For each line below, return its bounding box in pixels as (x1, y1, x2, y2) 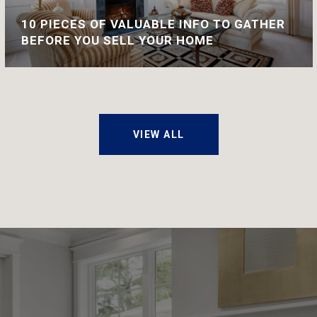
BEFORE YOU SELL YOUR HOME (21, 33, 214, 47)
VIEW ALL (132, 129, 185, 140)
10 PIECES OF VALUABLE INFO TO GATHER (21, 17, 285, 31)
